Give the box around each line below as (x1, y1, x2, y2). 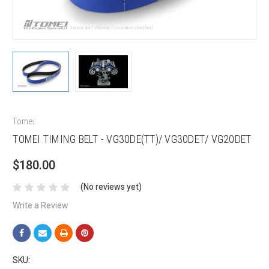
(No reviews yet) (80, 182, 142, 192)
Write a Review (13, 201, 69, 211)
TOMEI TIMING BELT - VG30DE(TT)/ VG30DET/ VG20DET (13, 133, 252, 146)
